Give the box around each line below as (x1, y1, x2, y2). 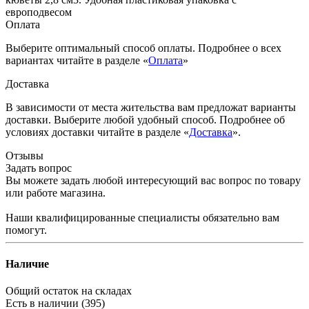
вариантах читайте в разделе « (6, 54, 148, 66)
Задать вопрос (6, 161, 72, 174)
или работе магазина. (6, 186, 106, 199)
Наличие (6, 258, 49, 270)
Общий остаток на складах (6, 285, 132, 297)
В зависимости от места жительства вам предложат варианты (6, 101, 296, 113)
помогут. (6, 223, 47, 236)
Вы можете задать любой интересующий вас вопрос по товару (6, 174, 301, 186)
